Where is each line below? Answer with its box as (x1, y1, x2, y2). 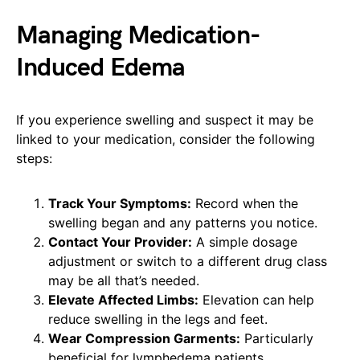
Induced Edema (16, 52, 186, 84)
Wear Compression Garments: (48, 330, 240, 347)
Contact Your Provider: (48, 234, 192, 251)
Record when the (191, 195, 298, 212)
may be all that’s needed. (48, 272, 199, 289)
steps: (16, 150, 52, 167)
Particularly (240, 330, 313, 347)
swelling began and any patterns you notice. (48, 215, 317, 231)
